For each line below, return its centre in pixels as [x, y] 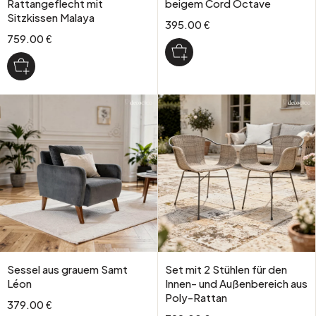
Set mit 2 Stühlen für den [226, 269]
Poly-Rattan [196, 297]
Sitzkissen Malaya [51, 17]
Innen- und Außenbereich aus [236, 283]
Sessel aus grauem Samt [67, 269]
